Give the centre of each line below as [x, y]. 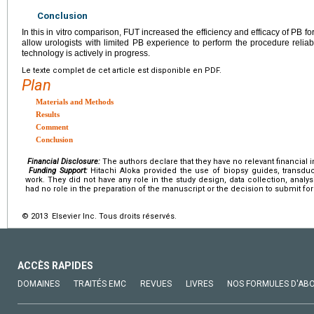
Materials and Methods [75, 101]
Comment [52, 127]
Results [48, 114]
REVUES [156, 284]
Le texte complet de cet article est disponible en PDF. [122, 70]
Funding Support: [58, 170]
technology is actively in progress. [86, 53]
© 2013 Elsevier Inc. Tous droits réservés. [99, 216]
